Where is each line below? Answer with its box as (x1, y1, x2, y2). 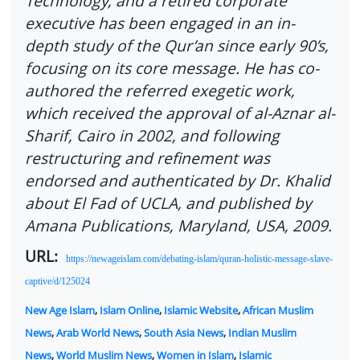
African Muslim (243, 303, 313, 318)
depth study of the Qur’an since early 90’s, (25, 35, 329, 57)
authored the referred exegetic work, (25, 80, 295, 102)
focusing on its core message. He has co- (25, 57, 319, 80)
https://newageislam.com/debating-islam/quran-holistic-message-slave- (66, 252, 333, 264)
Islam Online (100, 303, 159, 318)
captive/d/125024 (25, 275, 90, 287)
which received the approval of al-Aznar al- (25, 102, 335, 125)
